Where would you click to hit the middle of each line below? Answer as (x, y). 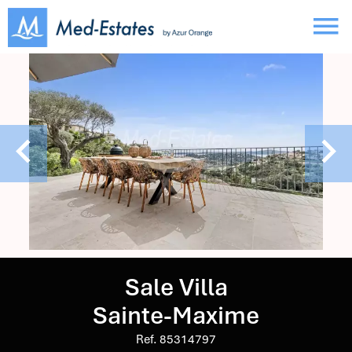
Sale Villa (176, 287)
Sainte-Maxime (176, 315)
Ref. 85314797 (176, 339)
